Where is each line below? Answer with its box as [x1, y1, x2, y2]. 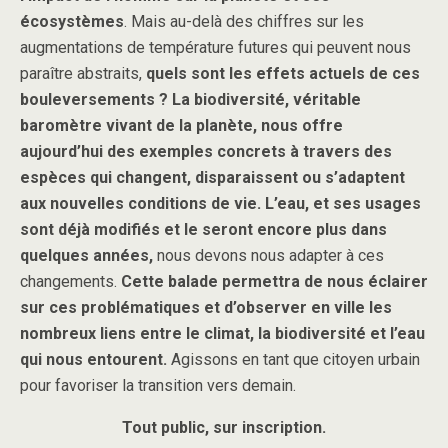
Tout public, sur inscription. [122, 417, 326, 437]
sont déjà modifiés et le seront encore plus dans [20, 219, 387, 239]
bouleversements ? [20, 89, 168, 109]
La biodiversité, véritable [172, 89, 361, 109]
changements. [20, 271, 121, 291]
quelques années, [20, 245, 153, 265]
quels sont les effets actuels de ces [146, 63, 420, 83]
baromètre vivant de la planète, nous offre [20, 115, 343, 135]
